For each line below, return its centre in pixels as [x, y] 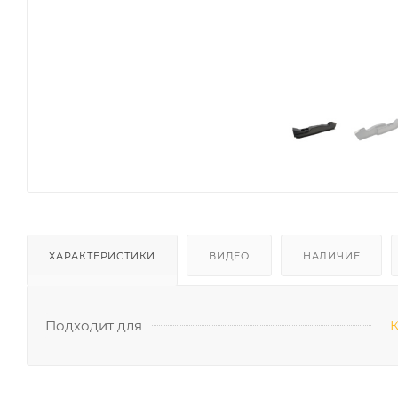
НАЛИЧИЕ [331, 255]
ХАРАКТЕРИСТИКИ [103, 255]
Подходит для [94, 325]
